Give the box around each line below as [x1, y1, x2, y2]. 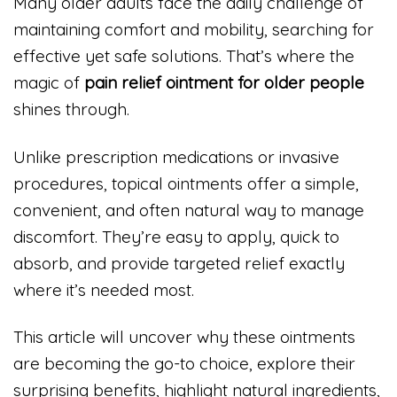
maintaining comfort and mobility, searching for [13, 18, 374, 40]
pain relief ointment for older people [84, 71, 364, 93]
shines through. [13, 97, 129, 120]
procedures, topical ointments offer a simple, [13, 172, 359, 194]
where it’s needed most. [13, 278, 194, 300]
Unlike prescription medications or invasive [13, 145, 339, 167]
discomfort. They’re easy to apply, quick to [13, 225, 339, 247]
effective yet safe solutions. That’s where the [13, 44, 354, 66]
